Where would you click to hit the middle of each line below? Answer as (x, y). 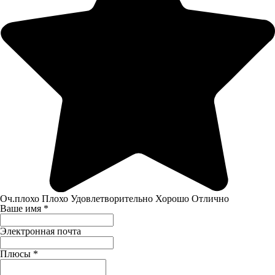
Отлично (210, 198)
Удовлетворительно (112, 198)
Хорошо (172, 198)
